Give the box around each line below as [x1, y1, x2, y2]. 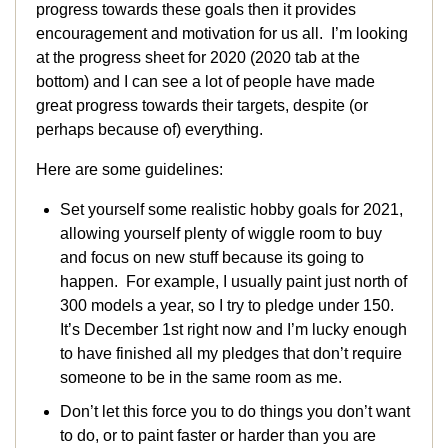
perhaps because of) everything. [36, 121, 263, 139]
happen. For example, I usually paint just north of [60, 273, 407, 291]
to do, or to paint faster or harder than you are [60, 427, 376, 445]
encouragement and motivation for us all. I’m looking [36, 25, 408, 43]
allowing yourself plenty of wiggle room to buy [60, 225, 382, 243]
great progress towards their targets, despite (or [36, 97, 368, 115]
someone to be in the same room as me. [60, 369, 342, 387]
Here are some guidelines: [36, 161, 223, 179]
